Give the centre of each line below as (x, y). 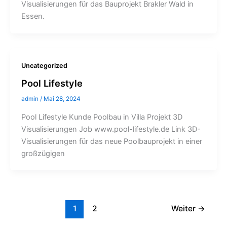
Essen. (33, 16)
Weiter (184, 208)
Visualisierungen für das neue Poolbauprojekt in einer (111, 141)
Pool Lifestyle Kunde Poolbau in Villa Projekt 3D (102, 117)
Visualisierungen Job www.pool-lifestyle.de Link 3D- (111, 129)
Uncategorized (44, 65)
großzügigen (43, 153)
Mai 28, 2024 (62, 99)
